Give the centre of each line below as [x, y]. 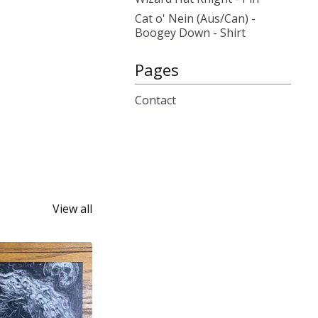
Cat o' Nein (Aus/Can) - [195, 18]
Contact [155, 100]
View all [72, 209]
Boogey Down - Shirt [190, 33]
